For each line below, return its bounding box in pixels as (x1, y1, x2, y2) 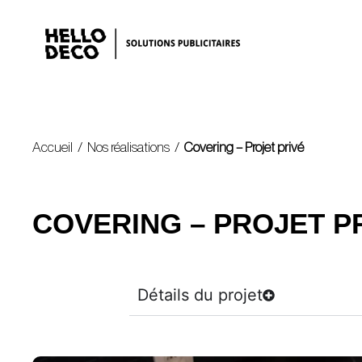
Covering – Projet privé (184, 140, 305, 154)
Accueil (32, 140, 74, 154)
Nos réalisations (87, 140, 170, 154)
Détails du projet (137, 285, 263, 305)
